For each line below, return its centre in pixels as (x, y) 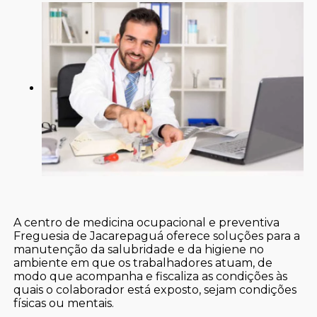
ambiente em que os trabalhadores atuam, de (143, 263)
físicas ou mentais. (64, 303)
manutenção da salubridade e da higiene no (139, 249)
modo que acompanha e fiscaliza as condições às (151, 276)
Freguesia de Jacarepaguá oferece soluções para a (157, 236)
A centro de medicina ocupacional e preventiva (147, 222)
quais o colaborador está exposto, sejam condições (155, 289)
